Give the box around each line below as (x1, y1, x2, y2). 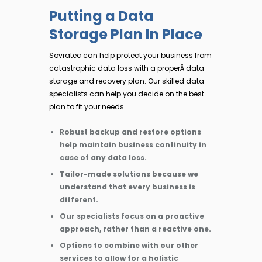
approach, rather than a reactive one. (60, 223, 211, 234)
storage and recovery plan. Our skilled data (49, 75, 204, 86)
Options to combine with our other (60, 240, 198, 250)
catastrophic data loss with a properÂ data (49, 63, 204, 73)
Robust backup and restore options (60, 126, 201, 137)
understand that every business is (60, 181, 195, 192)
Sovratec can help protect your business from (49, 50, 212, 60)
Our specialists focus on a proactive (60, 211, 204, 221)
